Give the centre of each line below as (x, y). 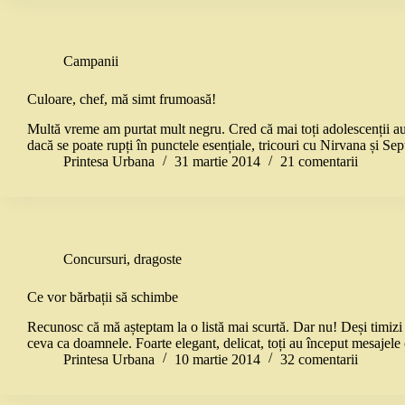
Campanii (91, 61)
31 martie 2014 (217, 162)
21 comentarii (319, 162)
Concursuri (95, 259)
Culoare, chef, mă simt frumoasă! (122, 99)
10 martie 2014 (217, 359)
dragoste (158, 259)
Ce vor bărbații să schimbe (103, 297)
